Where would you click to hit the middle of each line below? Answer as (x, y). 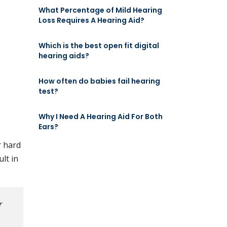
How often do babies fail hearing (99, 81)
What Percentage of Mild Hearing (100, 10)
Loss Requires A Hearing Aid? (91, 20)
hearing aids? (64, 56)
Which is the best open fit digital (99, 46)
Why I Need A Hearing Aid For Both (101, 117)
